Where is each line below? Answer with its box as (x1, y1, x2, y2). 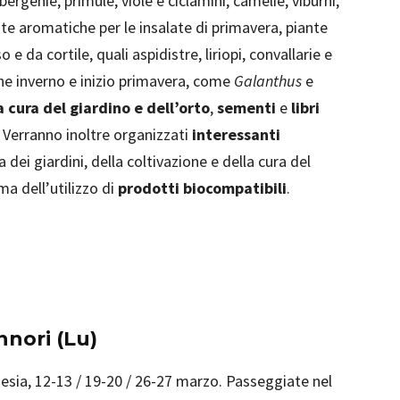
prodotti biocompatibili (118, 178, 287, 198)
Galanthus (234, 71, 305, 91)
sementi (217, 97, 279, 118)
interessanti (192, 124, 280, 145)
